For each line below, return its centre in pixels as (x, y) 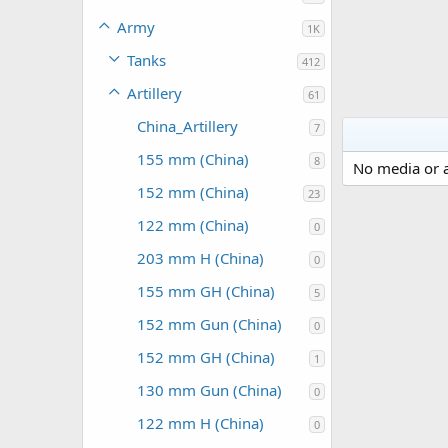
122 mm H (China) (200, 423)
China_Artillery (187, 126)
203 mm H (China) (200, 258)
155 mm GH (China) (206, 291)
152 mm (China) (193, 192)
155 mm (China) (193, 159)
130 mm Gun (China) (209, 390)
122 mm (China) (193, 225)
